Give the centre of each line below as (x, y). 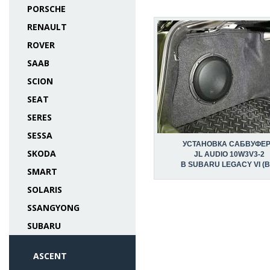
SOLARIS (45, 190)
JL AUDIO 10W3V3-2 (229, 154)
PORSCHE (46, 9)
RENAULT (47, 27)
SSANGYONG (53, 208)
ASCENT (50, 256)
